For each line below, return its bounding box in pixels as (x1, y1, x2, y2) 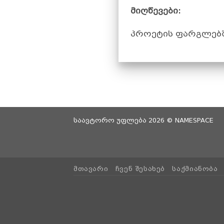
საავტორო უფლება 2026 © (73, 116, 175, 124)
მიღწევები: (130, 5, 180, 15)
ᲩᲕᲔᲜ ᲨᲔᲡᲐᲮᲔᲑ (115, 165, 165, 173)
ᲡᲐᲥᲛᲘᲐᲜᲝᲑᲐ (172, 165, 218, 173)
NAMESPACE (175, 116, 213, 124)
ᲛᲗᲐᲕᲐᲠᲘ (73, 165, 108, 173)
